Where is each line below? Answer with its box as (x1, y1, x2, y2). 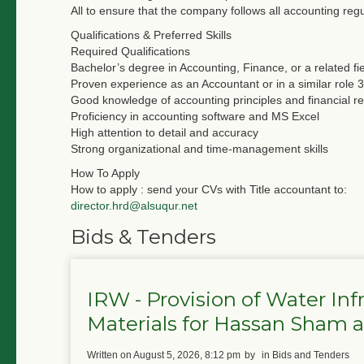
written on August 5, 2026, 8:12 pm (96, 349, 240, 362)
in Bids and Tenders (262, 349, 349, 362)
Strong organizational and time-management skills (71, 141, 328, 155)
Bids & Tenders (71, 224, 216, 249)
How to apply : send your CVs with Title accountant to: (71, 182, 347, 196)
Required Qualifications (71, 44, 190, 58)
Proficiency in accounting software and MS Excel (71, 109, 319, 123)
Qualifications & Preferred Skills (71, 28, 232, 41)
